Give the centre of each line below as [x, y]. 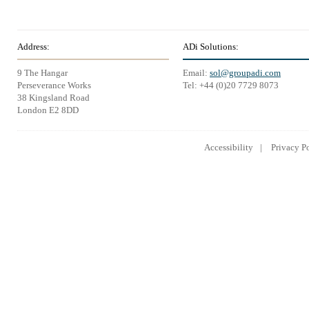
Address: [33, 47]
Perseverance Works [54, 85]
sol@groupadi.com [245, 73]
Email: [196, 73]
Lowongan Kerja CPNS [75, 171]
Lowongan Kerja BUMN [193, 171]
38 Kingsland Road [53, 98]
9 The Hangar [42, 73]
